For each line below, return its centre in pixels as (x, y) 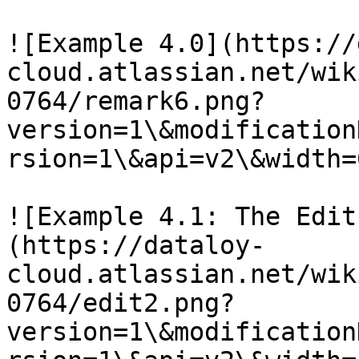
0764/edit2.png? (121, 303)
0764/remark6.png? (136, 101)
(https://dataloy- (136, 245)
